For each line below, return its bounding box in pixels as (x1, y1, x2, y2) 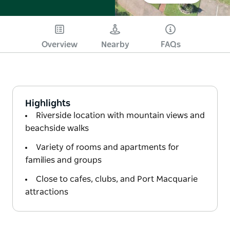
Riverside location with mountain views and (36, 111, 205, 120)
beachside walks (25, 124, 89, 132)
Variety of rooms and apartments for (36, 143, 179, 151)
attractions (25, 187, 68, 196)
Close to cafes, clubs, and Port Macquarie (36, 175, 198, 183)
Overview (42, 40, 78, 49)
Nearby (101, 40, 129, 49)
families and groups (25, 156, 102, 164)
